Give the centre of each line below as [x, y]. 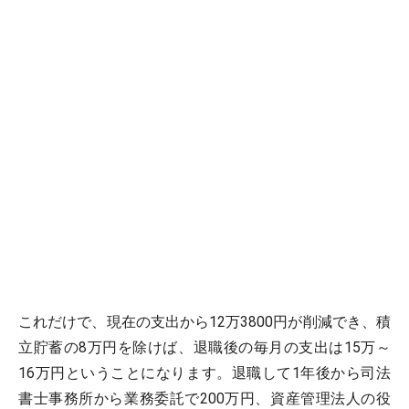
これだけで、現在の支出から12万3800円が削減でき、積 [204, 322]
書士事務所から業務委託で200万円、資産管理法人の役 [204, 399]
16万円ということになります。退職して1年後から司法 [204, 373]
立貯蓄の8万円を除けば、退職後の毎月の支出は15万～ [204, 347]
